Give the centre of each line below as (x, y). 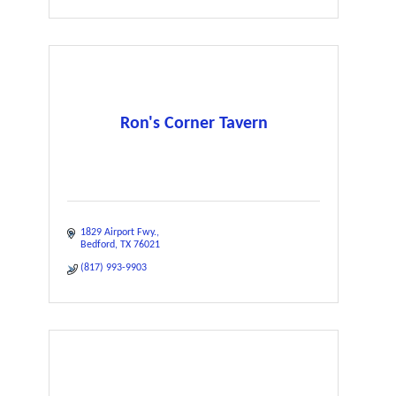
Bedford (98, 245)
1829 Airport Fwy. (118, 232)
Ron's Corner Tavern (194, 123)
